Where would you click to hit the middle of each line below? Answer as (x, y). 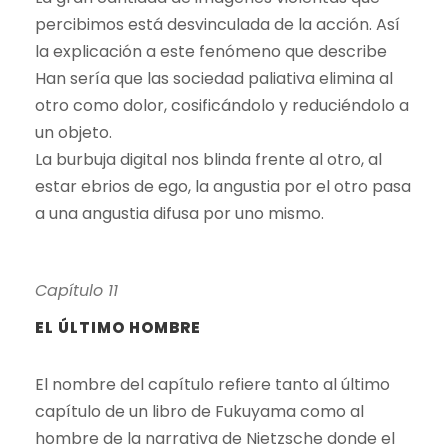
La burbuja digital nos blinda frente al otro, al (208, 159)
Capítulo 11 (76, 290)
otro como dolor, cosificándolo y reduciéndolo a (222, 105)
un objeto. (73, 132)
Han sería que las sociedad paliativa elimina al (214, 78)
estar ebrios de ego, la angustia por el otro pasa (223, 186)
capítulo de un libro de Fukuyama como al (199, 411)
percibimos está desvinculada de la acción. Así (217, 24)
